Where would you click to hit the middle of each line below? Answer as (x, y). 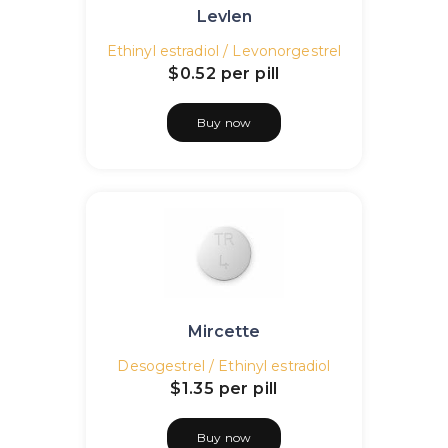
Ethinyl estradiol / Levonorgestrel (224, 51)
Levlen (224, 16)
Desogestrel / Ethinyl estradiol (224, 366)
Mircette (224, 331)
